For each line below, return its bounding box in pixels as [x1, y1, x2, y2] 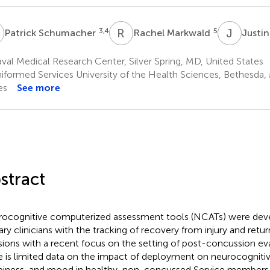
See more [16, 81, 60, 93]
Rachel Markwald [133, 27, 213, 39]
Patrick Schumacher [4, 27, 98, 39]
